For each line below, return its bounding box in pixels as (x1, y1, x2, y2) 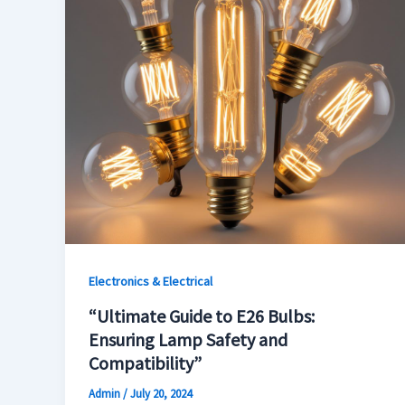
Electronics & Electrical (88, 272, 212, 289)
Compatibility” (88, 352, 202, 375)
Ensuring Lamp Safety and (88, 328, 287, 352)
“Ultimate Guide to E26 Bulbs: (88, 305, 315, 328)
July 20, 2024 (129, 386, 192, 402)
